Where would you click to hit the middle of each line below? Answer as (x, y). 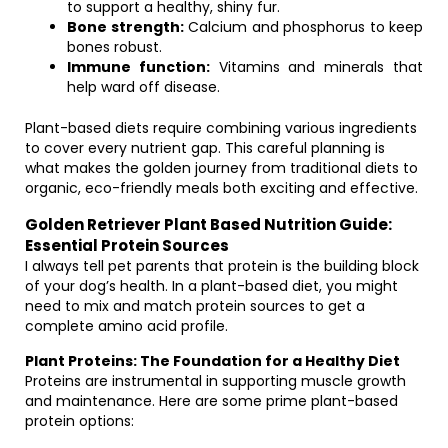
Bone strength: (125, 27)
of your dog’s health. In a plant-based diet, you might (211, 286)
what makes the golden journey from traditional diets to (221, 168)
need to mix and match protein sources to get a (195, 306)
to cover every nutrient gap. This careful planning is (205, 148)
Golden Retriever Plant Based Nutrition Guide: (208, 224)
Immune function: (138, 67)
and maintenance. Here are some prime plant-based (211, 401)
